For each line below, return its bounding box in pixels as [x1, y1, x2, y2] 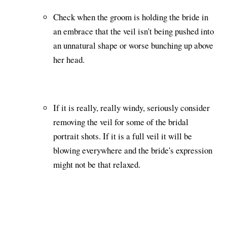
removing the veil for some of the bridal [53, 116, 188, 128]
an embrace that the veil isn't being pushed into [53, 25, 214, 37]
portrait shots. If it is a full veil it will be [53, 130, 192, 142]
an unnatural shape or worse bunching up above [53, 39, 213, 51]
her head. [53, 53, 85, 65]
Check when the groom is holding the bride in [53, 11, 208, 23]
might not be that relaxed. [53, 158, 140, 170]
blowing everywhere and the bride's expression [53, 144, 212, 156]
